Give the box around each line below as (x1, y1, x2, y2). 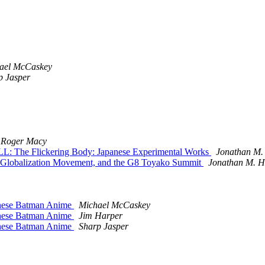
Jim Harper (79, 211, 122, 221)
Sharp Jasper (79, 221, 128, 232)
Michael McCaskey (79, 200, 150, 211)
